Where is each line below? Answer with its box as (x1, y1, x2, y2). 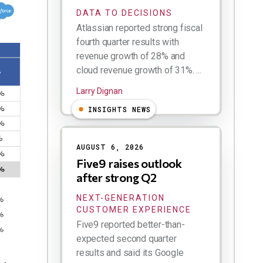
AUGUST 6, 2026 (76, 142, 144, 152)
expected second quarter (76, 233, 177, 245)
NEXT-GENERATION (76, 193, 165, 203)
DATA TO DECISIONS (76, 8, 173, 18)
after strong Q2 (76, 170, 157, 185)
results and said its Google (76, 247, 184, 259)
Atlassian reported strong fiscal (76, 22, 203, 34)
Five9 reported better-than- (76, 219, 185, 231)
